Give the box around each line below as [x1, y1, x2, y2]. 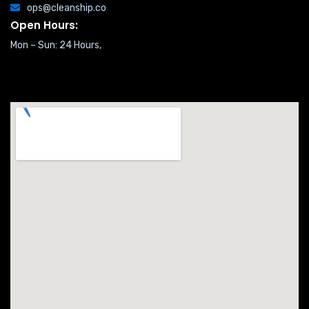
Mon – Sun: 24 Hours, [10, 39, 101, 51]
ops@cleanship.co [27, 2, 106, 14]
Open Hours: [10, 18, 78, 32]
